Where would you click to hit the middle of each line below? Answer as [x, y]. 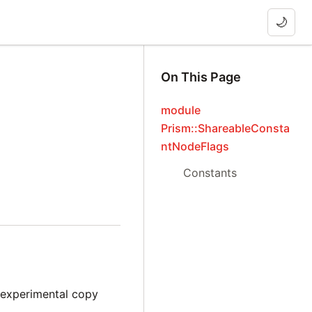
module [181, 110]
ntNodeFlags [195, 146]
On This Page [201, 77]
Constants [210, 173]
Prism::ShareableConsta [226, 128]
